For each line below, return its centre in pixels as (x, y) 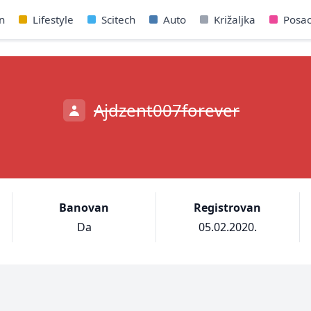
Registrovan (228, 208)
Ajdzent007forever (167, 110)
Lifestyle (53, 19)
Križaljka (234, 19)
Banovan (84, 208)
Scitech (118, 19)
